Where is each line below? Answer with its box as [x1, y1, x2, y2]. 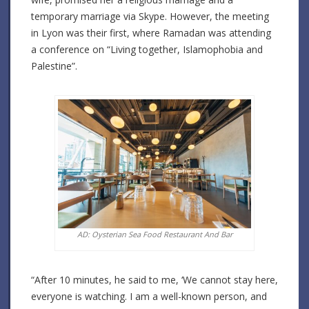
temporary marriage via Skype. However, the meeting [31, 9, 269, 23]
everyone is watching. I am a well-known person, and [31, 289, 267, 303]
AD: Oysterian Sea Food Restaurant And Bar [77, 228, 232, 239]
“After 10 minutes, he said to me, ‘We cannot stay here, [31, 272, 278, 286]
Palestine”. [31, 59, 77, 72]
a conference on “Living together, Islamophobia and [31, 42, 263, 56]
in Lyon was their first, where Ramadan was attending [31, 26, 271, 39]
